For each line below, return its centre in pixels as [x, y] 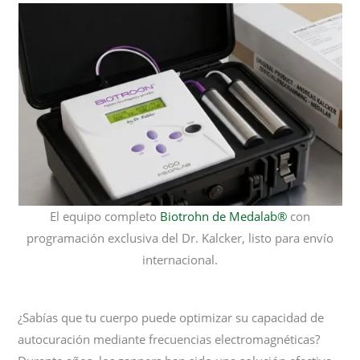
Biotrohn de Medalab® [223, 216]
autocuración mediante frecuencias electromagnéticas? [169, 339]
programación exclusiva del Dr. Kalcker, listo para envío [180, 237]
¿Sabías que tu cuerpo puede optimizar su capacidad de [171, 317]
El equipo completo [105, 216]
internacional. [180, 259]
